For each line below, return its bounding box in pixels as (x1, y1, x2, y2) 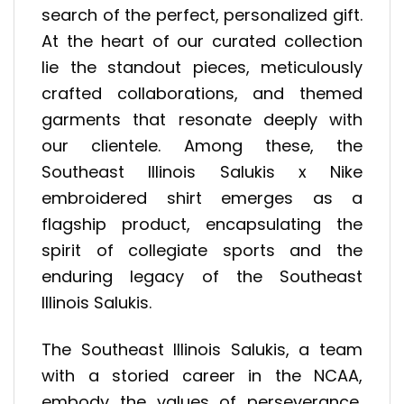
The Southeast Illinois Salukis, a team (41, 338, 363, 362)
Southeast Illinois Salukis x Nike (41, 160, 363, 183)
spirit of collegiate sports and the (41, 238, 363, 262)
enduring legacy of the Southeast (41, 264, 363, 288)
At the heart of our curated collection (41, 29, 363, 52)
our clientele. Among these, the (41, 133, 363, 157)
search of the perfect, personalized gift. (41, 3, 363, 26)
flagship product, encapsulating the (41, 212, 363, 235)
